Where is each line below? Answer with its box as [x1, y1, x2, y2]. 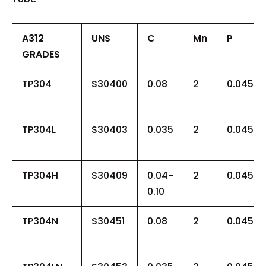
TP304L [22, 122, 56, 137]
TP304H [22, 168, 58, 182]
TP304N [22, 214, 58, 228]
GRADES [22, 47, 60, 61]
